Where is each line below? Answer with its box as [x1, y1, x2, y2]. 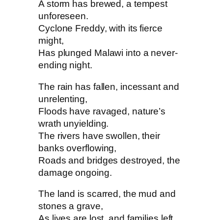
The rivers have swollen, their [38, 130, 160, 141]
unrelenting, [38, 93, 87, 104]
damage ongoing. [38, 167, 112, 178]
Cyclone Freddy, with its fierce [38, 23, 163, 34]
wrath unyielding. [38, 118, 109, 129]
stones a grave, [38, 201, 103, 212]
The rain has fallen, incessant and [38, 81, 179, 92]
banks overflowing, [38, 142, 117, 153]
